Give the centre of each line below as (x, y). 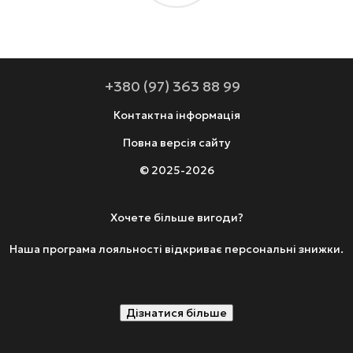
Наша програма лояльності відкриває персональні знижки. (176, 249)
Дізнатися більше (176, 313)
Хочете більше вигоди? (176, 218)
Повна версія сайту (176, 143)
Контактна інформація (176, 115)
